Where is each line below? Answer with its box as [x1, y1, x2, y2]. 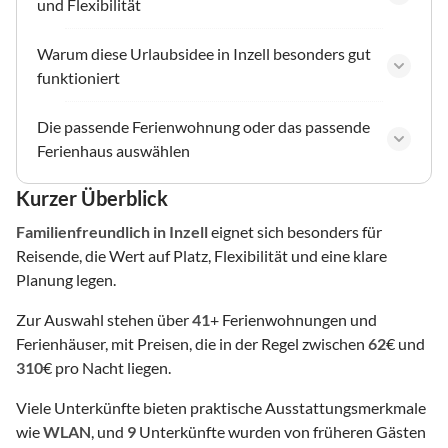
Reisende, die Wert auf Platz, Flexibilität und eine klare [16, 245, 387, 265]
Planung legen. [16, 269, 116, 289]
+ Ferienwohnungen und [210, 309, 377, 329]
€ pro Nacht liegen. [43, 357, 171, 377]
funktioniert [37, 67, 120, 87]
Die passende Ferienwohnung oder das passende [37, 116, 370, 136]
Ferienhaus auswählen [37, 140, 190, 160]
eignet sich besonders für [208, 221, 382, 241]
